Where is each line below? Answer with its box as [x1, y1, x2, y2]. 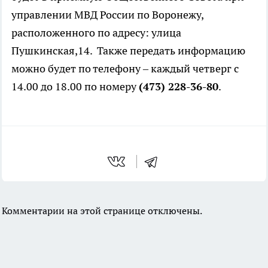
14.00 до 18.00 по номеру [11, 80, 139, 93]
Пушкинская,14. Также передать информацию [11, 44, 245, 57]
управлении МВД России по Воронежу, [11, 8, 203, 22]
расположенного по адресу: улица [11, 26, 181, 39]
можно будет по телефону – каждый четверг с [11, 62, 239, 75]
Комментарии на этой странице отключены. [2, 205, 202, 217]
